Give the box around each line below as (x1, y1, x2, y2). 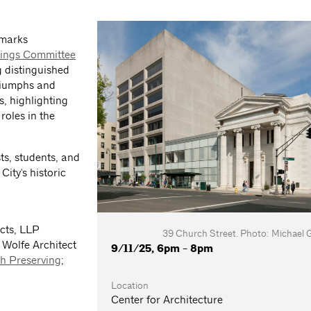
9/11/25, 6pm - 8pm (111, 241, 214, 255)
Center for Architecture (111, 292, 224, 306)
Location (111, 278, 149, 292)
